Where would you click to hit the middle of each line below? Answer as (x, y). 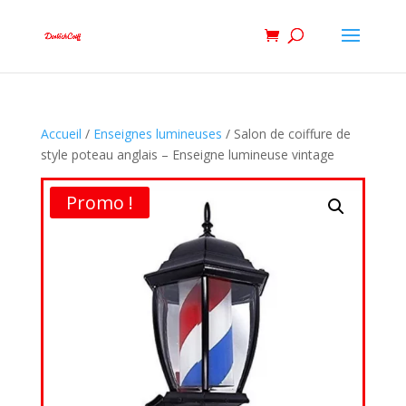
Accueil (61, 134)
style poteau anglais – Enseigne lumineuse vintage (187, 155)
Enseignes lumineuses (157, 134)
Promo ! (99, 203)
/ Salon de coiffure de (286, 134)
